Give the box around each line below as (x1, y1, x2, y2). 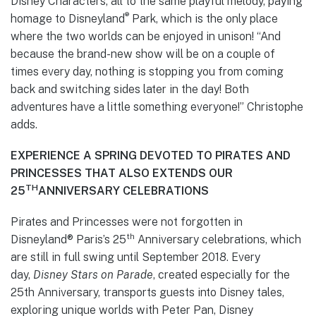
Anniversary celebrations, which (135, 233, 301, 247)
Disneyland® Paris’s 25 (11, 233, 126, 247)
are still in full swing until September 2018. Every (11, 250, 260, 265)
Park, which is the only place (129, 11, 278, 25)
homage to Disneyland (11, 11, 125, 25)
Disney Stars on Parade (33, 268, 153, 282)
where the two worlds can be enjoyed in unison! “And (11, 29, 281, 43)
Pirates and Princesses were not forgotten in (11, 215, 243, 229)
